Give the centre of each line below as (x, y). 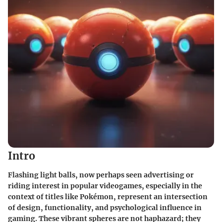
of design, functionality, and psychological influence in (105, 207)
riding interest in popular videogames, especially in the (105, 186)
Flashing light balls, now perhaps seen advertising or (101, 175)
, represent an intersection (161, 196)
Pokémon (97, 196)
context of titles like (44, 196)
